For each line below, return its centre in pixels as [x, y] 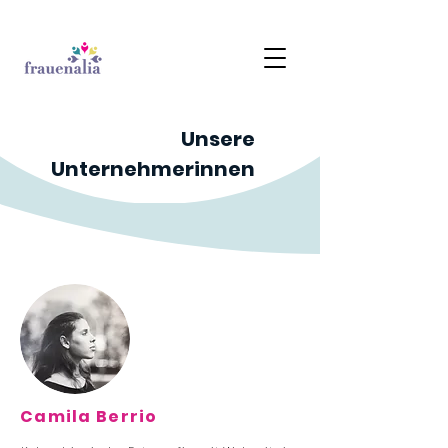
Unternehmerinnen [153, 169]
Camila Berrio [89, 416]
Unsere [218, 139]
